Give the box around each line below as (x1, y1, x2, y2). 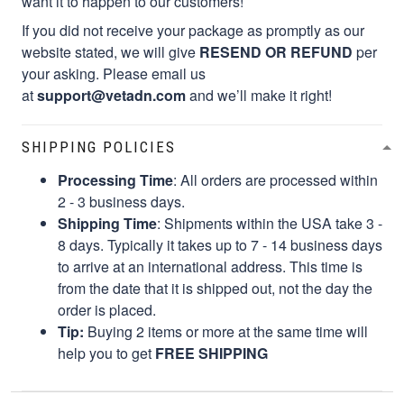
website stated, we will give (22, 41, 199, 62)
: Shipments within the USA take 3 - (157, 212, 382, 234)
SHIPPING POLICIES (22, 137, 176, 156)
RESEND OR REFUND (199, 41, 353, 62)
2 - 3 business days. (58, 190, 185, 212)
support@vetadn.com (37, 84, 186, 106)
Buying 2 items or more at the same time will (84, 320, 368, 342)
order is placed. (58, 298, 156, 320)
